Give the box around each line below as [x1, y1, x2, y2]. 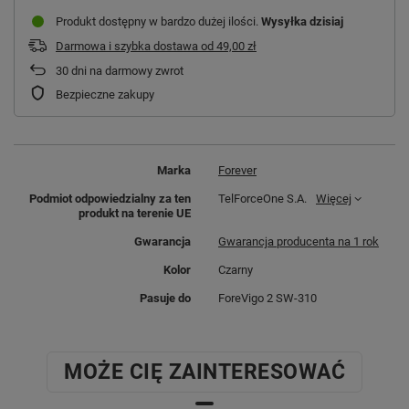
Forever [218, 163, 257, 177]
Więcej [316, 191, 351, 205]
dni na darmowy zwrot [68, 63, 184, 78]
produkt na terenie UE [79, 205, 191, 220]
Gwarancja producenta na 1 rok [218, 234, 379, 248]
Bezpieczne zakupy [56, 87, 154, 101]
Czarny [218, 262, 253, 277]
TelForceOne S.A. [218, 191, 307, 205]
